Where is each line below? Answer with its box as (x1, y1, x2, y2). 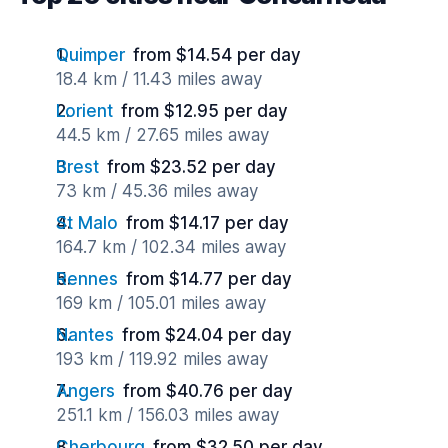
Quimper (56, 45, 125, 65)
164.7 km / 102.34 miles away (56, 237, 286, 257)
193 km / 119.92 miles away (56, 349, 268, 369)
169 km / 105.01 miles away (56, 293, 266, 313)
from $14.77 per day (126, 269, 292, 289)
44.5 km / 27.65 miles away (56, 125, 269, 145)
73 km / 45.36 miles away (56, 181, 258, 201)
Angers (56, 381, 115, 401)
